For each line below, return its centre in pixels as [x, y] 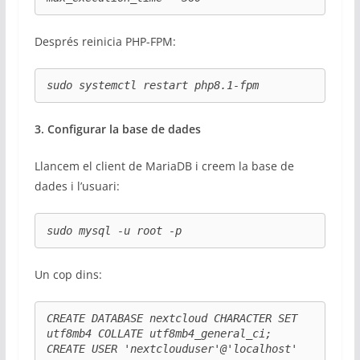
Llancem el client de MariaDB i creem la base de [164, 166]
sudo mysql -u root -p [114, 230]
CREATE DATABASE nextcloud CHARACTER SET [172, 318]
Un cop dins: [68, 274]
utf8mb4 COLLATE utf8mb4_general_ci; [159, 333]
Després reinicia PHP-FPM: [105, 42]
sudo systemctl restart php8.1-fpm [152, 86]
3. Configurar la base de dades [117, 129]
